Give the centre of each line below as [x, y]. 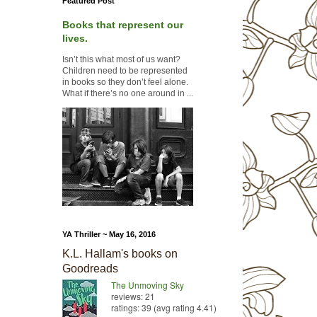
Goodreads [90, 268]
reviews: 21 [133, 296]
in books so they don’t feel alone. [125, 82]
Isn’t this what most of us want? [122, 60]
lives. [75, 39]
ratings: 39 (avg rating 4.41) [163, 307]
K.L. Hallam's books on [120, 253]
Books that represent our [122, 25]
